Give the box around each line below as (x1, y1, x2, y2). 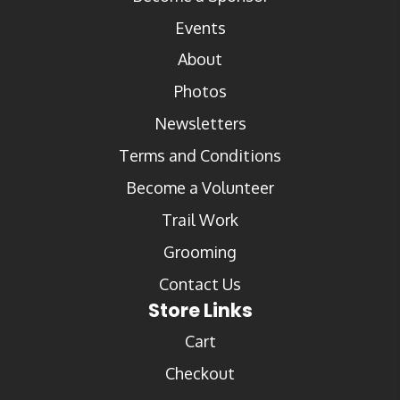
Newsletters (154, 112, 246, 133)
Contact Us (159, 273, 241, 294)
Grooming (163, 241, 237, 262)
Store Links (147, 296, 253, 323)
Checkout (165, 362, 235, 383)
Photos (173, 80, 227, 101)
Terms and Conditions (119, 145, 281, 165)
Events (174, 17, 226, 37)
